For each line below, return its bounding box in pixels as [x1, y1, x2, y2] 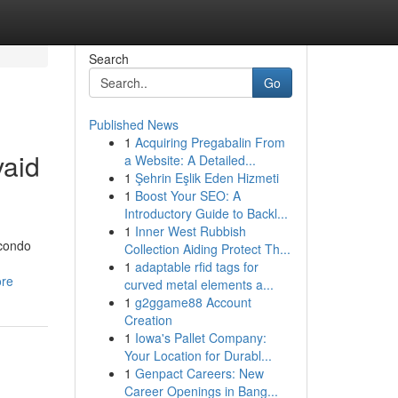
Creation [123, 311, 172, 329]
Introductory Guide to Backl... [123, 204, 288, 222]
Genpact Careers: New [134, 364, 264, 382]
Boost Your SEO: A [134, 187, 241, 204]
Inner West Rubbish [134, 222, 246, 240]
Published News [88, 115, 179, 133]
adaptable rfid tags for [134, 258, 259, 275]
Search [88, 50, 129, 68]
